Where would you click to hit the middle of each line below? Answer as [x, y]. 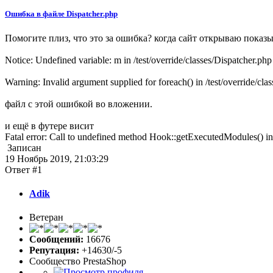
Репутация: [54, 250]
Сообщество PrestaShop [78, 261]
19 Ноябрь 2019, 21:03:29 [57, 158]
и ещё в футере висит [49, 126]
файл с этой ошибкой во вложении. [79, 104]
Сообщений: [56, 239]
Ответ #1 [23, 169]
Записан [23, 147]
